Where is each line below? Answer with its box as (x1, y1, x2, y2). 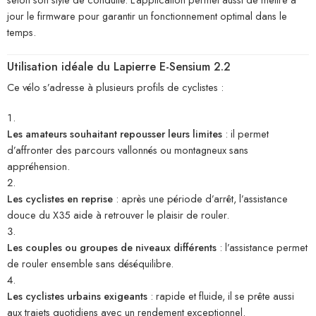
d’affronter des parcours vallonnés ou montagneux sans (7, 142, 248, 158)
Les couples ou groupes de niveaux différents (7, 240, 217, 255)
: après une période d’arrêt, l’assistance (113, 191, 288, 207)
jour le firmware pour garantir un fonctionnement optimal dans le (7, 8, 287, 24)
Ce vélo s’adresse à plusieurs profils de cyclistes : (7, 80, 224, 95)
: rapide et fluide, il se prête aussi (147, 288, 294, 304)
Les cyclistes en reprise (7, 191, 113, 207)
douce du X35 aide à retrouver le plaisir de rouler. (7, 207, 229, 223)
